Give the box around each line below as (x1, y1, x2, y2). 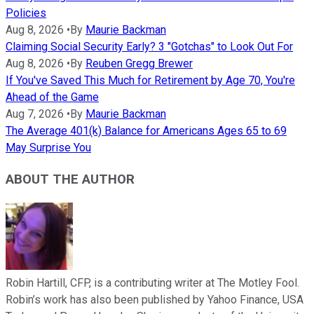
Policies (6, 6, 46, 20)
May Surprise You (6, 141, 91, 155)
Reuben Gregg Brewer (86, 57, 193, 71)
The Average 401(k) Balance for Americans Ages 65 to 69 (6, 124, 287, 138)
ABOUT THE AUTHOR (6, 171, 135, 187)
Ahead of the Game (6, 90, 99, 104)
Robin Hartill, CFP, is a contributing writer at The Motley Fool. (6, 275, 299, 289)
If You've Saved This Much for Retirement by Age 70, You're (6, 74, 295, 88)
